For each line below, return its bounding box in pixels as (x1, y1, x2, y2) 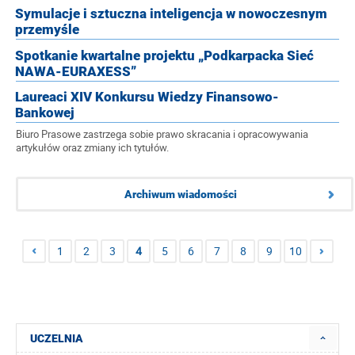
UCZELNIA (30, 331, 83, 345)
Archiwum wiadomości (124, 187, 237, 200)
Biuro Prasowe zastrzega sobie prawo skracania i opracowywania (16, 128, 308, 141)
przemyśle (15, 21, 79, 37)
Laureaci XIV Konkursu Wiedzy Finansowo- (15, 89, 279, 105)
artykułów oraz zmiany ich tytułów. (16, 141, 169, 155)
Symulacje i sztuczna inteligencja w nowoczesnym (15, 6, 327, 21)
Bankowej (15, 105, 74, 120)
